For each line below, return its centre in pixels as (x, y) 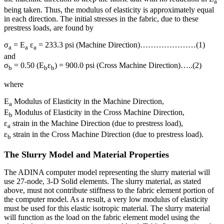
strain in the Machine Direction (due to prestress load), (97, 123)
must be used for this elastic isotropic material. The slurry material (107, 208)
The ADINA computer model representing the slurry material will (107, 172)
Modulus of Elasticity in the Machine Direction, (88, 101)
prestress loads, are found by (49, 28)
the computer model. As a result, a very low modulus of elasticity (106, 199)
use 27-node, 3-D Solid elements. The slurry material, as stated (102, 181)
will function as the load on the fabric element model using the (102, 217)
